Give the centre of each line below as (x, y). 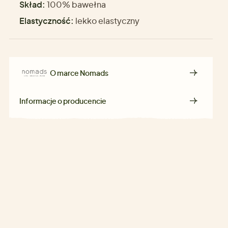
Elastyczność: (47, 21)
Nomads (94, 73)
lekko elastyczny (107, 21)
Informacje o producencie (63, 101)
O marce (65, 73)
